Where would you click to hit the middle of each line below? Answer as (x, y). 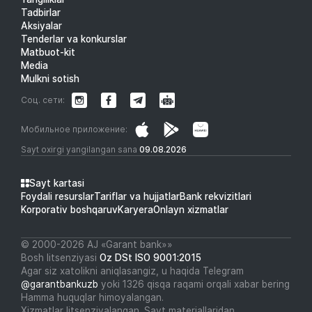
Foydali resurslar (57, 196)
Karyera (135, 209)
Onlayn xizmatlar (191, 209)
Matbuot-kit (48, 52)
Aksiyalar (41, 25)
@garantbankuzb (60, 284)
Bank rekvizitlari (216, 196)
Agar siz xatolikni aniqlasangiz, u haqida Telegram (132, 271)
